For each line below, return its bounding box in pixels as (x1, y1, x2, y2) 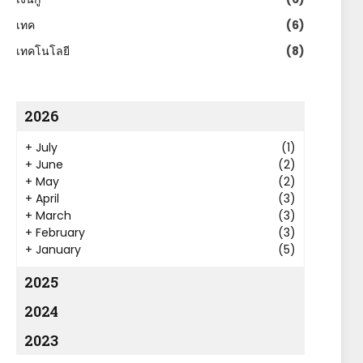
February (36, 224, 85, 241)
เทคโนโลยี (16, 43, 70, 59)
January (36, 241, 81, 258)
